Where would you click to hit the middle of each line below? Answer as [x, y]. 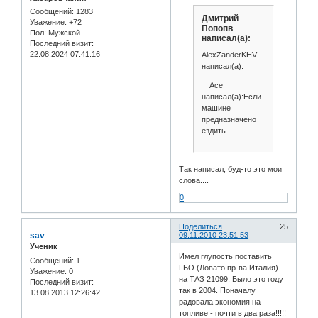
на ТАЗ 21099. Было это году [231, 279]
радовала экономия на [220, 301]
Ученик [44, 247]
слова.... [194, 181]
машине [216, 108]
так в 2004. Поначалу [218, 290]
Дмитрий [220, 18]
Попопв [217, 28]
